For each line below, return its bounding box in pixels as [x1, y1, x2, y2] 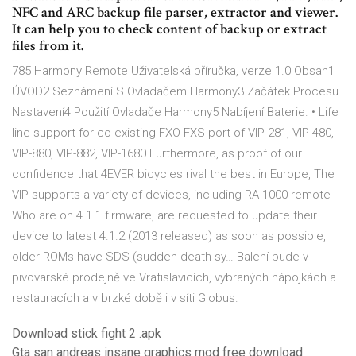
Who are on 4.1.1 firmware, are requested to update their [12, 208, 317, 223]
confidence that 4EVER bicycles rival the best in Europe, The [12, 167, 335, 182]
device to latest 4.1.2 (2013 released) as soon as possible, [12, 229, 326, 244]
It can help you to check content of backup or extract [12, 20, 327, 39]
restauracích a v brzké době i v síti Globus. [12, 291, 238, 306]
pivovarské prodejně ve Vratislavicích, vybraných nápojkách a [12, 270, 336, 285]
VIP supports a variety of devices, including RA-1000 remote [12, 188, 331, 203]
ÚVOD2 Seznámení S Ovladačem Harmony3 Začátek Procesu [12, 84, 339, 99]
